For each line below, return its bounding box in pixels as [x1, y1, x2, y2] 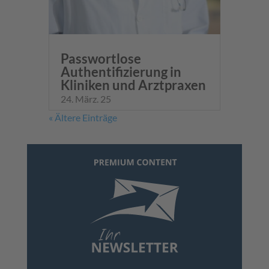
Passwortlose [60, 50, 141, 67]
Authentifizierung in [60, 64, 181, 80]
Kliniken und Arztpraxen [60, 77, 206, 94]
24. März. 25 [60, 93, 111, 105]
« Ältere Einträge [48, 112, 117, 124]
